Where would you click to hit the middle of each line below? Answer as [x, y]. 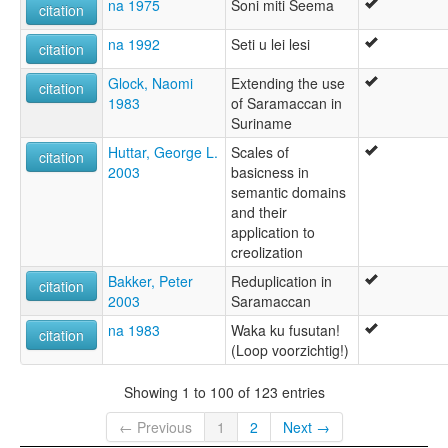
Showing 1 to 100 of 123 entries [224, 391]
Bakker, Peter [150, 280]
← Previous [155, 427]
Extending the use [288, 82]
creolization [267, 251]
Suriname [261, 122]
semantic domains [288, 191]
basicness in [270, 171]
